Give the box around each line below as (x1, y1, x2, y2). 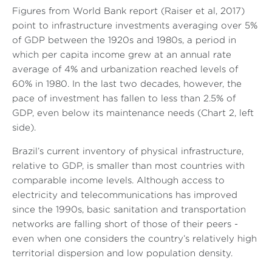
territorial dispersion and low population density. (12, 250, 233, 258)
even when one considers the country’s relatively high (12, 235, 257, 243)
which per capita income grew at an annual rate (12, 51, 231, 59)
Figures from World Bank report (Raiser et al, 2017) (12, 7, 245, 16)
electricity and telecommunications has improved (12, 191, 237, 200)
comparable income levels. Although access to (12, 177, 225, 185)
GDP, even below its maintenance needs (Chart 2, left (12, 109, 254, 118)
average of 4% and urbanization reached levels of (12, 66, 238, 74)
